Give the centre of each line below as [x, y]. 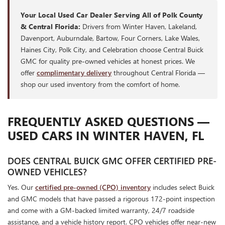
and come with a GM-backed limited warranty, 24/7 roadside [101, 210]
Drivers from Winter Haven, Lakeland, [139, 27]
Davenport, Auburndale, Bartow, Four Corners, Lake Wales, [110, 38]
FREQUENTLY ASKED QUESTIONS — [108, 121]
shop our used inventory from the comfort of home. [100, 84]
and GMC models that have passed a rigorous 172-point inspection [111, 199]
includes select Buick [183, 187]
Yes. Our [21, 187]
